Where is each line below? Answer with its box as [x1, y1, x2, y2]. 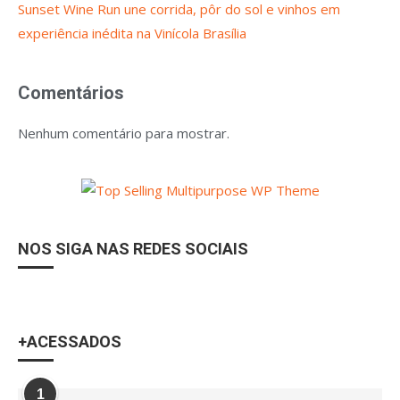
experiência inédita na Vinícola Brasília [18, 24, 246, 42]
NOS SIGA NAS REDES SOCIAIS [18, 239, 248, 258]
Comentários [18, 82, 124, 104]
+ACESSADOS [18, 332, 121, 351]
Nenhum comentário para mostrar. [18, 124, 229, 142]
